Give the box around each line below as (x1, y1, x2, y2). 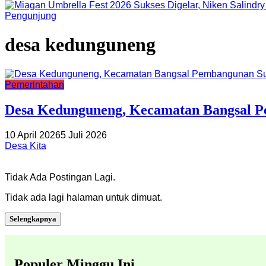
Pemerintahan (5, 79, 64, 90)
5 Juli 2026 (61, 129, 107, 140)
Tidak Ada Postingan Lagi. (5, 172, 115, 182)
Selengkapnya (9, 214, 56, 223)
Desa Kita (5, 140, 46, 151)
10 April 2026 (5, 129, 61, 140)
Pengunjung (5, 11, 56, 21)
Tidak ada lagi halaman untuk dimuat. (5, 192, 162, 202)
